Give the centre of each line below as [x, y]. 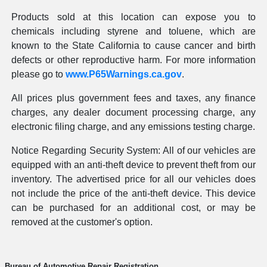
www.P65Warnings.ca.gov [124, 74]
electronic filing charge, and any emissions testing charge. [133, 127]
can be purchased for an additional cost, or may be [133, 208]
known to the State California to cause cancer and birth [133, 46]
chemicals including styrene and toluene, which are [133, 32]
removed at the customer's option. [82, 222]
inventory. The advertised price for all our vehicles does [133, 179]
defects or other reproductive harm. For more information [133, 60]
